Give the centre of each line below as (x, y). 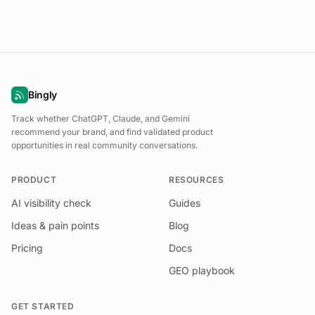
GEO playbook (202, 270)
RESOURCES (197, 180)
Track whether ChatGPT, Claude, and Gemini (101, 118)
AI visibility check (51, 203)
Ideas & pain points (55, 225)
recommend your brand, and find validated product (112, 132)
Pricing (27, 248)
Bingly (43, 95)
